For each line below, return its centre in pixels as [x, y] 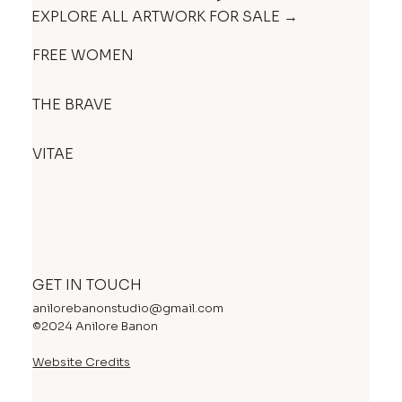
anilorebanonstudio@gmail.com [128, 308]
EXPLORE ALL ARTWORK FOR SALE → [165, 16]
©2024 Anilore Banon [96, 326]
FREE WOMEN [83, 55]
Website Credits [82, 362]
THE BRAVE [73, 104]
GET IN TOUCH [87, 284]
